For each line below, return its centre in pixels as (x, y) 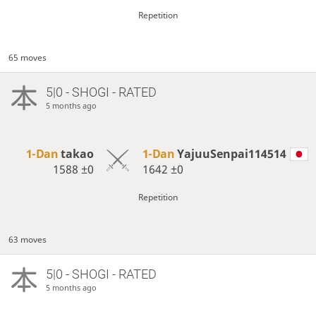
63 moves (28, 239)
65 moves (28, 57)
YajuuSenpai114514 (231, 153)
